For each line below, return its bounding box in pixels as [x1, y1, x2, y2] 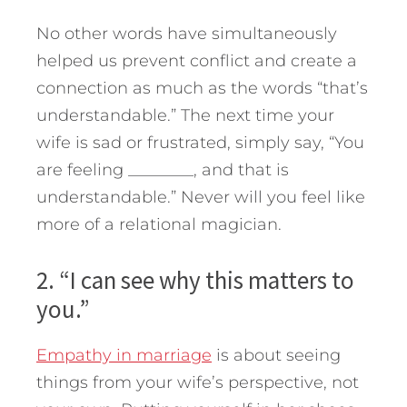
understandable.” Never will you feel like [36, 186, 365, 207]
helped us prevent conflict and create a [36, 50, 357, 71]
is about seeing [212, 344, 341, 365]
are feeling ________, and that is [36, 159, 289, 180]
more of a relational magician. [36, 213, 282, 234]
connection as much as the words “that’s [36, 77, 368, 98]
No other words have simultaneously [36, 23, 337, 44]
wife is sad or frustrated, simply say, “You [36, 132, 364, 153]
